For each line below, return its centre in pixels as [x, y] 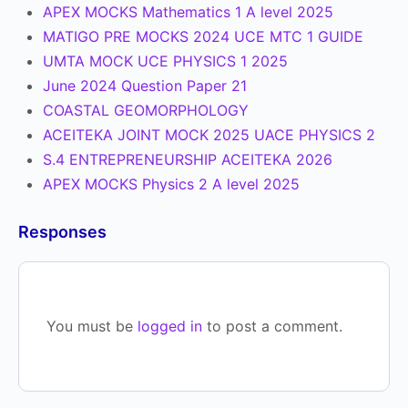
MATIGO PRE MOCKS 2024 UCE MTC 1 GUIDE [203, 36]
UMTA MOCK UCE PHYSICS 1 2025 [165, 61]
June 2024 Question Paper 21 [145, 86]
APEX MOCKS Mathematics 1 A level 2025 [188, 12]
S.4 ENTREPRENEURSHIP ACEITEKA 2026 [188, 159]
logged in [170, 326]
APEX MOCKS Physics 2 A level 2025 [171, 184]
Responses [62, 232]
